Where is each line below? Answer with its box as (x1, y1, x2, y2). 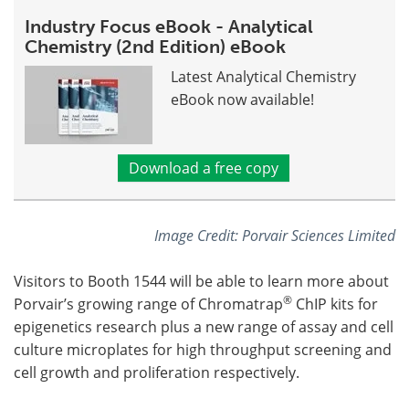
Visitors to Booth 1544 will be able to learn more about (14, 270, 389, 291)
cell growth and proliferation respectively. (14, 362, 299, 383)
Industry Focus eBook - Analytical (25, 15, 313, 37)
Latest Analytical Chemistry (171, 66, 356, 87)
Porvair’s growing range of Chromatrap (14, 293, 283, 314)
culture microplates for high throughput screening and (14, 339, 392, 360)
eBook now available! (171, 89, 314, 110)
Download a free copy (128, 157, 278, 178)
